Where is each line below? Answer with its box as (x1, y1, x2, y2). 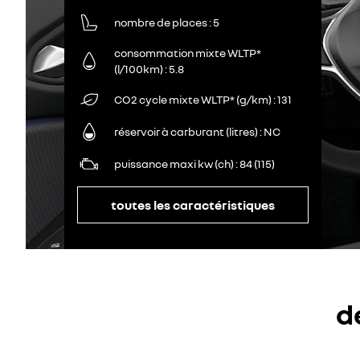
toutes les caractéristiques (111, 196, 275, 213)
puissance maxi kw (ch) (114, 157, 234, 170)
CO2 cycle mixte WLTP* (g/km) (114, 92, 272, 106)
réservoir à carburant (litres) (114, 125, 258, 138)
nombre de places (114, 15, 207, 29)
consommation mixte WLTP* (114, 46, 261, 59)
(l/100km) (114, 62, 163, 76)
